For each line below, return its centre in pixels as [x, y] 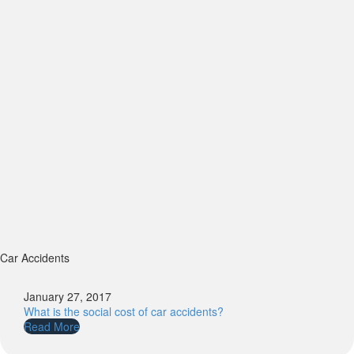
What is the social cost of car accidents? [124, 311]
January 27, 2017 [68, 296]
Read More [52, 326]
